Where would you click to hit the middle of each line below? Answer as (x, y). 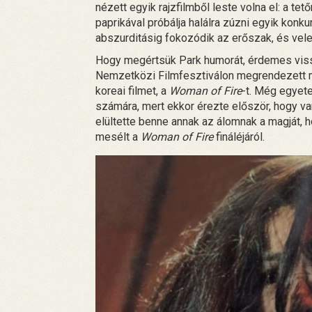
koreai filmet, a (132, 91)
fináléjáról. (239, 136)
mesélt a (118, 136)
